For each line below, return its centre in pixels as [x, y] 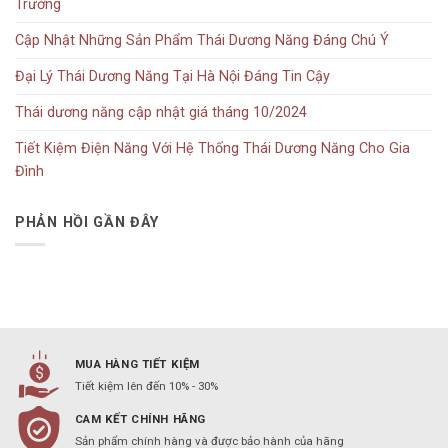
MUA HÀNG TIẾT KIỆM [137, 363]
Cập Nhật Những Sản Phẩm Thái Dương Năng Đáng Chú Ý [202, 41]
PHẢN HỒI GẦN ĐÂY [87, 222]
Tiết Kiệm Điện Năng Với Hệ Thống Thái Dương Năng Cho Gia [212, 149]
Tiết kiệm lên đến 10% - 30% [146, 385]
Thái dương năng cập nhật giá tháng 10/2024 [161, 113]
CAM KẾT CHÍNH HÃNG [140, 419]
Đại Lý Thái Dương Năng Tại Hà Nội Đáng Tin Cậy [172, 77]
